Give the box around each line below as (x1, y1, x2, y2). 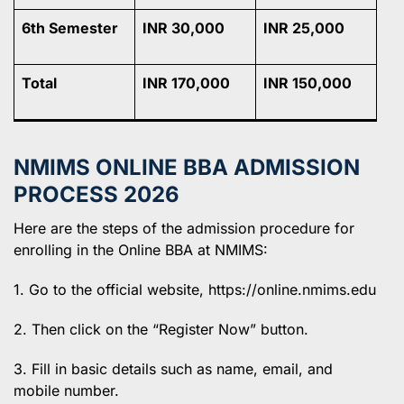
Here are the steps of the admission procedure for (14, 218, 354, 237)
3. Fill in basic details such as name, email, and (14, 359, 333, 378)
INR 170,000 (142, 73, 230, 92)
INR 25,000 (263, 18, 344, 37)
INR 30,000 (142, 18, 225, 37)
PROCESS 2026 (14, 180, 179, 207)
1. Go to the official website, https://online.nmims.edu (14, 280, 376, 298)
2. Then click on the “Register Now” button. (14, 319, 308, 338)
